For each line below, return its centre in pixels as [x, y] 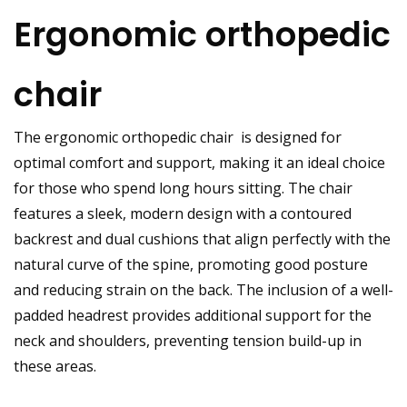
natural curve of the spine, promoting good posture [191, 264]
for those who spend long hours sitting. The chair [183, 188]
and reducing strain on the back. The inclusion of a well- [203, 289]
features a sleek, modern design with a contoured [183, 213]
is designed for [288, 137]
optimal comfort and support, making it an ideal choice [199, 162]
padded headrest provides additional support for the [193, 315]
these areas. [55, 366]
